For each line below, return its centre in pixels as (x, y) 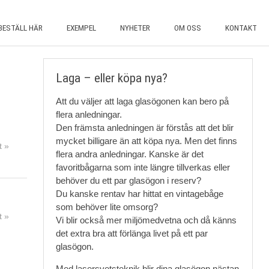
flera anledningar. (89, 114)
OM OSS (188, 28)
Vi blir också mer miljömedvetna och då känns (146, 220)
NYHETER (135, 28)
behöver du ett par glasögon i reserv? (128, 180)
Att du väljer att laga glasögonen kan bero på (142, 101)
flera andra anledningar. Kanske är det (129, 154)
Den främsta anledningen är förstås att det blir (144, 128)
